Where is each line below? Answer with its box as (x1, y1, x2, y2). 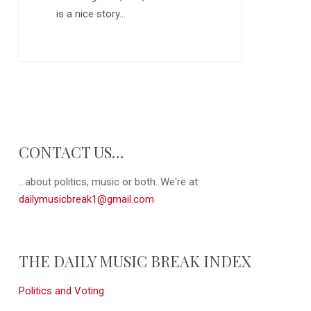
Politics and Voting (18, 284, 104, 297)
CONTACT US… (18, 141, 124, 162)
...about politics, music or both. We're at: (18, 175, 200, 188)
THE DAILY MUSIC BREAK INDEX (18, 250, 251, 271)
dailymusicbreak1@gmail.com (18, 192, 154, 205)
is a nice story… (56, 8, 126, 21)
